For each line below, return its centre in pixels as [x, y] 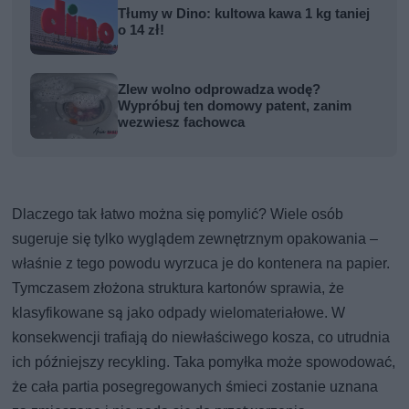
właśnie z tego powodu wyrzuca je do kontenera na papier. [201, 263]
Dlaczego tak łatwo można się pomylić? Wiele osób [178, 214]
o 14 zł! [142, 30]
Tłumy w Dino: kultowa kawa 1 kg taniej [244, 13]
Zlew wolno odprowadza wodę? [220, 89]
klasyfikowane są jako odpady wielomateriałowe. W [179, 312]
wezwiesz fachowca [182, 122]
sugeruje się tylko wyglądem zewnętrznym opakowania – [195, 238]
